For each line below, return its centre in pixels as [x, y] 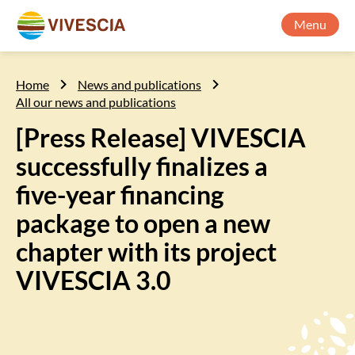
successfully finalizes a [142, 166]
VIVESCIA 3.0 [94, 280]
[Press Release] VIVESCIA [161, 137]
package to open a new [143, 223]
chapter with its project [146, 252]
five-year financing [120, 195]
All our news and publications [96, 102]
